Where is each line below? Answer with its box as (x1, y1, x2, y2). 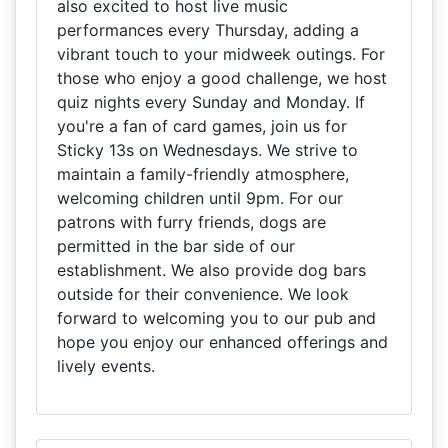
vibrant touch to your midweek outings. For (57, 44, 385, 64)
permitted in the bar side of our (57, 236, 295, 256)
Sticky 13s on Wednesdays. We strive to (57, 140, 358, 160)
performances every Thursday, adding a (57, 20, 359, 40)
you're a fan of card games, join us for (57, 116, 347, 136)
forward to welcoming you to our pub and (57, 308, 376, 328)
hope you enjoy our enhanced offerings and (57, 332, 388, 352)
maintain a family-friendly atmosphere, (57, 164, 349, 184)
